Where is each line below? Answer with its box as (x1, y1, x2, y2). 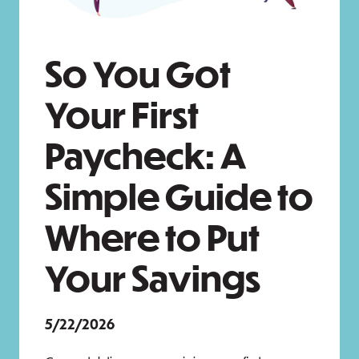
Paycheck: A (45, 132, 246, 176)
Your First (45, 91, 199, 135)
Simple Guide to (45, 173, 313, 217)
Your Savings (45, 255, 260, 299)
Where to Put (45, 214, 260, 258)
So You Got (45, 50, 231, 95)
